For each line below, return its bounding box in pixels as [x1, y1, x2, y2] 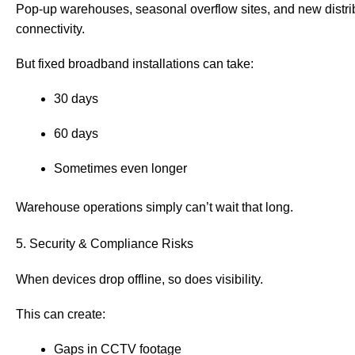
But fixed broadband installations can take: [16, 56, 254, 71]
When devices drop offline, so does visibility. [16, 272, 263, 286]
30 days [54, 91, 98, 105]
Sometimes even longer [54, 162, 187, 176]
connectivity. [16, 21, 85, 36]
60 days [54, 127, 98, 141]
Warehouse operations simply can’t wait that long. [16, 200, 293, 215]
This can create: [16, 307, 105, 321]
